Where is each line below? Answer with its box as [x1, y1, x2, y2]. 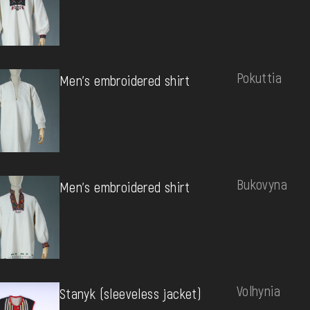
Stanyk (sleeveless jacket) [59, 284, 202, 302]
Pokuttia [236, 69, 282, 86]
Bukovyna [236, 175, 287, 192]
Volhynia [236, 282, 280, 299]
